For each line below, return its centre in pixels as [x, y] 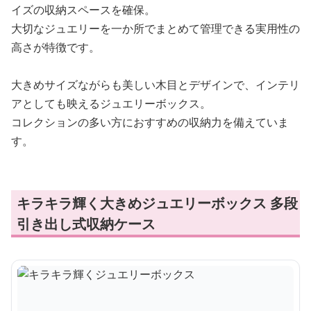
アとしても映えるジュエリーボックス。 [111, 104]
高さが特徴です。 [56, 48]
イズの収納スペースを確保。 [83, 10]
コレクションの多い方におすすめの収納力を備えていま [150, 123]
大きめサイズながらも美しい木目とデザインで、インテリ [155, 85]
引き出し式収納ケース [86, 224]
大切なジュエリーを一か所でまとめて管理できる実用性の [155, 29]
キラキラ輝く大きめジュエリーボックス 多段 [157, 203]
